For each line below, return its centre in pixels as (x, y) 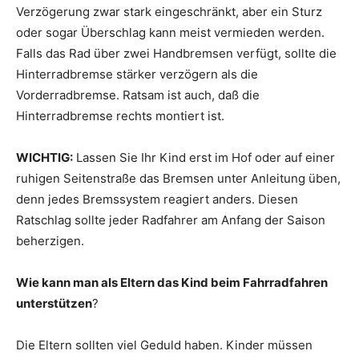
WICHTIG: (44, 157)
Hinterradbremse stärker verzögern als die (137, 74)
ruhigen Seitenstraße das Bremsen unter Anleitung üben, (178, 178)
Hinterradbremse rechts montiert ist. (120, 116)
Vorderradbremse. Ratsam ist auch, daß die (138, 95)
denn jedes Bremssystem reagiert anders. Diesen (157, 199)
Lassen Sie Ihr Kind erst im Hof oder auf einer (204, 157)
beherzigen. (50, 241)
